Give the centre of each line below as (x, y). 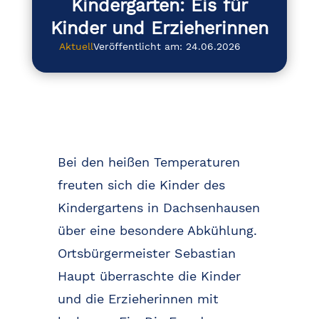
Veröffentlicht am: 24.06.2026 (167, 47)
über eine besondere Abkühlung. (157, 231)
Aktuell (77, 47)
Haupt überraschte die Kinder (149, 276)
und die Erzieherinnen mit (138, 299)
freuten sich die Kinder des (141, 185)
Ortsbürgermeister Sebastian (146, 253)
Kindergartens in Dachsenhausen (158, 208)
